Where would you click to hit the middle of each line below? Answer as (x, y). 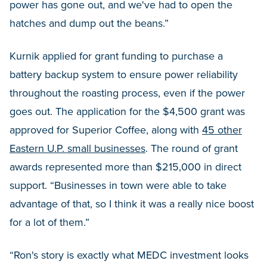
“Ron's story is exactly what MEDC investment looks (129, 255)
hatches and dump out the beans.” (89, 24)
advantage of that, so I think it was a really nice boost (132, 204)
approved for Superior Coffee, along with (106, 130)
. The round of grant (192, 149)
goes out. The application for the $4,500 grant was (127, 112)
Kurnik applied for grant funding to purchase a (116, 56)
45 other (222, 130)
